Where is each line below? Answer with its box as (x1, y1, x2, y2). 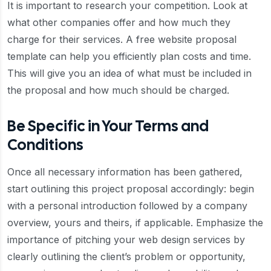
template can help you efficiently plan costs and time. (7, 50, 251, 62)
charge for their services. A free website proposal (7, 33, 237, 45)
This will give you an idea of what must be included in (7, 67, 252, 79)
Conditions (7, 135, 83, 155)
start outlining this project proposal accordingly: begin (7, 183, 254, 195)
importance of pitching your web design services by (7, 233, 245, 246)
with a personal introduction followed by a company (7, 200, 247, 212)
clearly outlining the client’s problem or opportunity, (7, 250, 246, 263)
